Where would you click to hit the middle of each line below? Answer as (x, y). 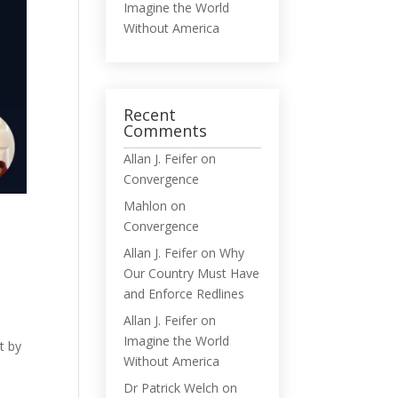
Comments (166, 131)
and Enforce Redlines (184, 294)
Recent (150, 115)
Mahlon (146, 206)
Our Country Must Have (192, 273)
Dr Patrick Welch (171, 388)
